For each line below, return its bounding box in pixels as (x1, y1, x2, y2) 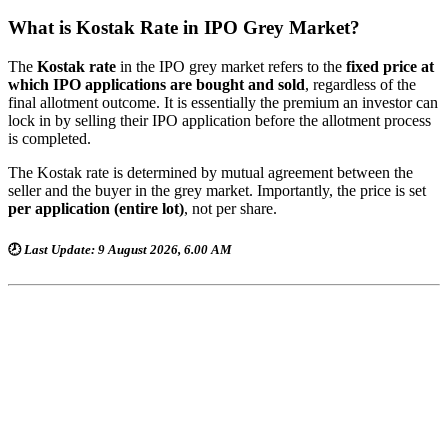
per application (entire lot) (8, 199, 184, 217)
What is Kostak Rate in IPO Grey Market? (8, 17, 360, 38)
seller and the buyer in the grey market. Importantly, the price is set (8, 181, 426, 199)
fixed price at (346, 57, 434, 75)
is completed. (8, 129, 91, 147)
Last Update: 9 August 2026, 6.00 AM (24, 241, 232, 257)
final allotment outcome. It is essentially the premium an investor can (8, 93, 438, 111)
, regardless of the (305, 75, 416, 93)
